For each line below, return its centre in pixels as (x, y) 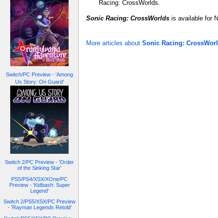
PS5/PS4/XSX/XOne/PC (39, 179)
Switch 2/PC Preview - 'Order (39, 162)
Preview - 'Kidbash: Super (39, 185)
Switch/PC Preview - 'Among (39, 75)
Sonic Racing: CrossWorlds (128, 18)
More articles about (114, 43)
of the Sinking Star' (39, 168)
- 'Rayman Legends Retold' (39, 208)
